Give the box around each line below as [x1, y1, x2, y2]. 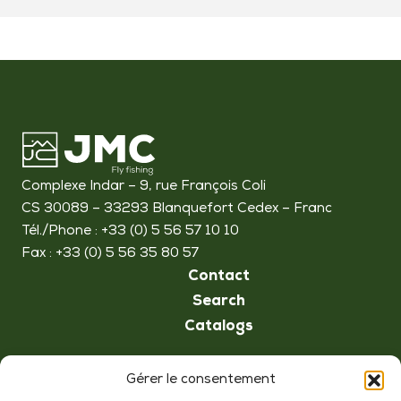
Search [192, 293, 245, 311]
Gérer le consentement [125, 373, 276, 387]
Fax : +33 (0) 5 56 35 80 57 [21, 246, 199, 260]
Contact [187, 268, 250, 286]
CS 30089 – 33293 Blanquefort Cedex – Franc [21, 201, 332, 216]
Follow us [21, 361, 152, 397]
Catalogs [183, 318, 253, 337]
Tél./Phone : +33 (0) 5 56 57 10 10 [21, 224, 239, 238]
